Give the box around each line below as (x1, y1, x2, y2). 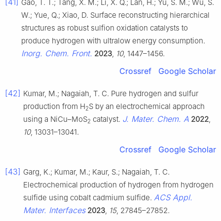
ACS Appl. (154, 192, 192, 202)
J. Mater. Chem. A (122, 113, 189, 124)
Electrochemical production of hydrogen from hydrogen (23, 180, 214, 189)
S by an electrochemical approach (89, 101, 205, 111)
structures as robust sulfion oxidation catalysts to (21, 23, 188, 33)
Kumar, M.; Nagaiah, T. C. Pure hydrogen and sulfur (23, 88, 198, 98)
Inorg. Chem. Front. (21, 48, 92, 58)
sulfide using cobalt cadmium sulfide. (23, 192, 154, 202)
